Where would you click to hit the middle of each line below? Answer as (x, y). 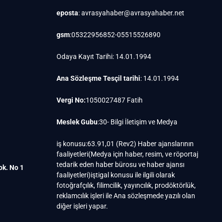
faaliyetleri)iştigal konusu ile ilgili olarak (116, 175)
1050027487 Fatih (114, 100)
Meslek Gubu (77, 122)
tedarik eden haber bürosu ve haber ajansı (121, 165)
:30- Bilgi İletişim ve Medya (138, 122)
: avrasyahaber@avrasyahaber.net (132, 13)
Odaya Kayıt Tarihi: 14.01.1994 (104, 57)
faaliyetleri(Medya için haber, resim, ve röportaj (128, 154)
